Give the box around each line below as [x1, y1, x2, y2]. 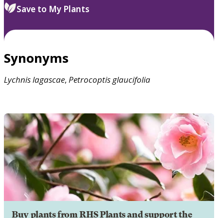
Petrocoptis [69, 73, 110, 85]
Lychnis [4, 73, 31, 85]
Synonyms [4, 49, 69, 66]
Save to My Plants [17, 3, 90, 15]
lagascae [33, 73, 65, 85]
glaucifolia [112, 73, 150, 85]
